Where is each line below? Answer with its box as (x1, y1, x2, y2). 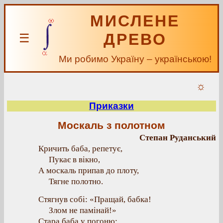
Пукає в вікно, (49, 155, 100, 164)
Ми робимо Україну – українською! (58, 54, 212, 64)
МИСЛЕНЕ (90, 12, 180, 30)
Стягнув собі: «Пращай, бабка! (38, 195, 151, 204)
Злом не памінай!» (49, 206, 116, 215)
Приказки (89, 101, 134, 111)
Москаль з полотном (58, 119, 165, 131)
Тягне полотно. (49, 177, 103, 186)
